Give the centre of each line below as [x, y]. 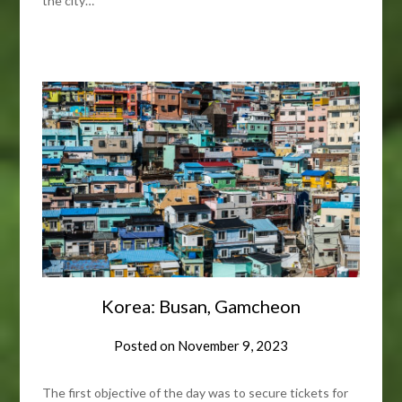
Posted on [146, 345]
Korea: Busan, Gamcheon [201, 306]
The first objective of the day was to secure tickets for [196, 392]
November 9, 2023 [233, 345]
